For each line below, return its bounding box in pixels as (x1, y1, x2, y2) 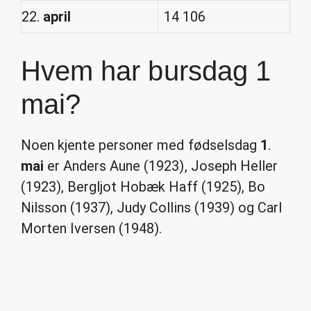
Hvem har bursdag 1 (21, 56, 271, 86)
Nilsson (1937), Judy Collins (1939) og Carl (21, 199, 282, 216)
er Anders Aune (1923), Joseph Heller (44, 158, 278, 174)
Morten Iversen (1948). (21, 220, 162, 237)
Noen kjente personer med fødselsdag (21, 137, 260, 153)
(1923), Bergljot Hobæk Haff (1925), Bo (21, 178, 265, 195)
